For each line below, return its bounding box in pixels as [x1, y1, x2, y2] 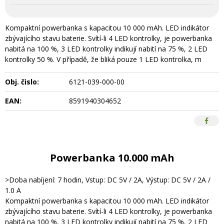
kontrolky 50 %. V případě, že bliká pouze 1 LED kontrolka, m [5, 54, 201, 64]
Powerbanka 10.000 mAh [49, 150, 174, 164]
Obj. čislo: [5, 76, 39, 86]
